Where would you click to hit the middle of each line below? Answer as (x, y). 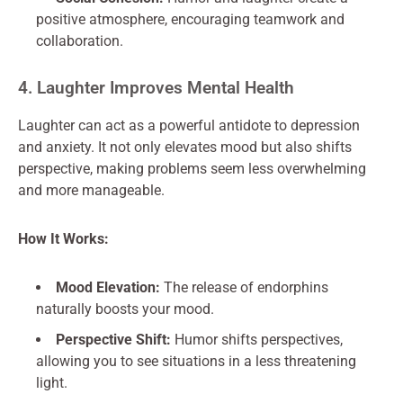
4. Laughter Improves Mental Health (156, 88)
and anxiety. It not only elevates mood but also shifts (185, 147)
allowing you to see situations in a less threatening (196, 361)
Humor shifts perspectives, (257, 340)
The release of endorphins (244, 287)
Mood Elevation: (108, 287)
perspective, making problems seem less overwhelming (192, 169)
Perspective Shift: (113, 340)
